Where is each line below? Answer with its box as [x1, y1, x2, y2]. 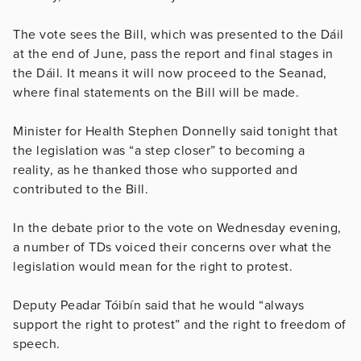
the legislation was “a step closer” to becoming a [13, 142, 305, 159]
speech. [13, 335, 60, 352]
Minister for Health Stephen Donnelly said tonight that [13, 122, 338, 139]
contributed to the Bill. [13, 180, 148, 197]
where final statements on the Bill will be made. [13, 84, 303, 101]
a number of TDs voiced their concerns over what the [13, 239, 332, 255]
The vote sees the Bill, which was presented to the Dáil [13, 26, 344, 43]
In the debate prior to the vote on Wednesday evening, [13, 219, 342, 236]
